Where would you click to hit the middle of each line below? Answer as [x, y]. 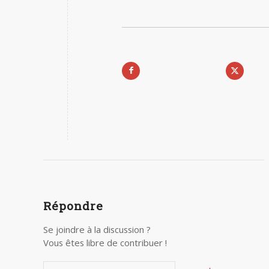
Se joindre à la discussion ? [97, 229]
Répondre [73, 205]
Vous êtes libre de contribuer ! [105, 242]
